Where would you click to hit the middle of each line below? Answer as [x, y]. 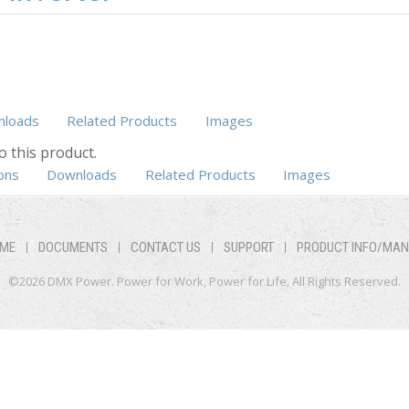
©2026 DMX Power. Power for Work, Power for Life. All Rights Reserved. [204, 282]
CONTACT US [165, 248]
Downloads [82, 174]
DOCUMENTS [73, 248]
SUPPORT [248, 248]
